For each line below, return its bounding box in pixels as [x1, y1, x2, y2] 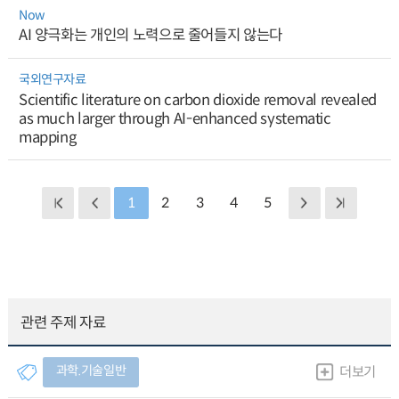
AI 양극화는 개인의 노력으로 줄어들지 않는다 [18, 26, 282, 45]
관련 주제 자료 [20, 313, 106, 332]
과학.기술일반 [55, 362, 126, 379]
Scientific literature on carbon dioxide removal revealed [18, 90, 377, 110]
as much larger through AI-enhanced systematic [18, 109, 331, 128]
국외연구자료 [18, 70, 86, 87]
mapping [18, 127, 77, 147]
